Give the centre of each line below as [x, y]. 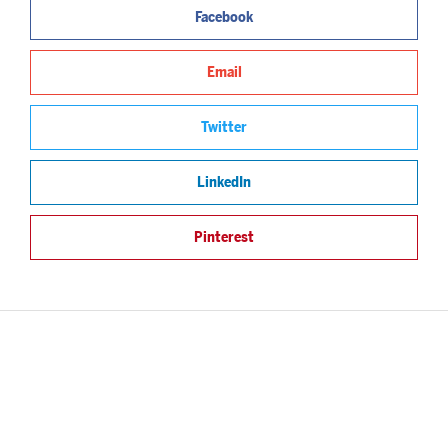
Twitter [224, 127]
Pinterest [224, 237]
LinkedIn [224, 182]
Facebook [224, 17]
